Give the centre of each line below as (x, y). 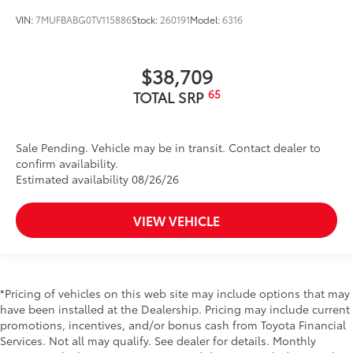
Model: (206, 20)
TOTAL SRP (170, 97)
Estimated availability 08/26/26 (97, 179)
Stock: (146, 20)
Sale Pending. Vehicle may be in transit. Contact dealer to (168, 148)
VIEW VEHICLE (176, 221)
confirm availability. (67, 163)
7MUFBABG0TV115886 (84, 20)
